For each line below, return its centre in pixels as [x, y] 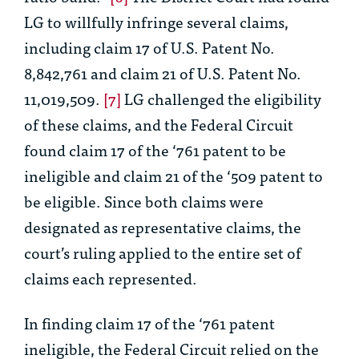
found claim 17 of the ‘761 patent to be [155, 150]
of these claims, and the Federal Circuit [159, 124]
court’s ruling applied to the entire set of [163, 252]
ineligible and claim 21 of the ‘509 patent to [173, 175]
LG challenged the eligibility [221, 99]
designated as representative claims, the [163, 227]
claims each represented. [111, 278]
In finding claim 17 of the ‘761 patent [149, 323]
